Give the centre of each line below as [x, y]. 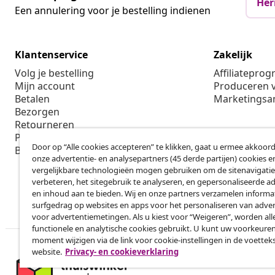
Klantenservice [51, 54]
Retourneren [45, 124]
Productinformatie [58, 137]
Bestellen [36, 150]
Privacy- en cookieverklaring [122, 252]
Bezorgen [37, 111]
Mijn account [45, 86]
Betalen [32, 99]
